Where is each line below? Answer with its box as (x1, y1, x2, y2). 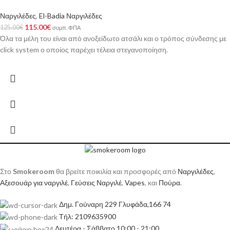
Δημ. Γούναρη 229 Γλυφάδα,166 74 (59, 200, 171, 209)
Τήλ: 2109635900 (59, 212, 116, 221)
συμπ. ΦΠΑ (52, 24, 81, 31)
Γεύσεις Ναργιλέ (71, 178, 122, 187)
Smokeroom (13, 167, 54, 176)
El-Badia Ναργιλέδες (39, 11, 102, 20)
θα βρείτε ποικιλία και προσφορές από (54, 167, 178, 176)
